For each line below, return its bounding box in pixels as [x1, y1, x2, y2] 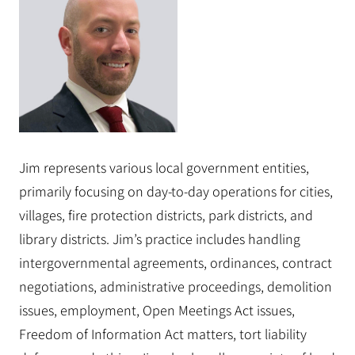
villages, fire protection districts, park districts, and [19, 205, 313, 224]
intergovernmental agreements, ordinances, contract [19, 253, 332, 272]
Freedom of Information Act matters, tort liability [19, 324, 307, 343]
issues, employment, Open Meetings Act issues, [19, 300, 295, 319]
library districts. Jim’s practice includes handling [19, 229, 300, 248]
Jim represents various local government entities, [19, 158, 309, 177]
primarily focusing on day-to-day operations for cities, [19, 181, 333, 200]
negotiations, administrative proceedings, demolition [19, 277, 332, 296]
